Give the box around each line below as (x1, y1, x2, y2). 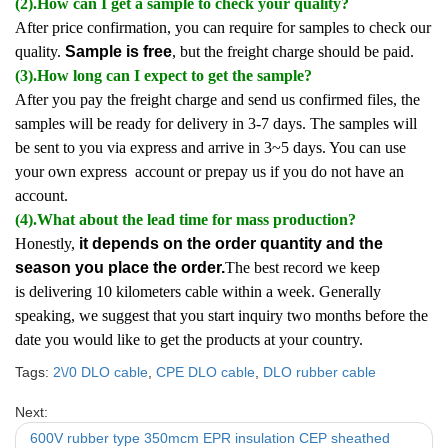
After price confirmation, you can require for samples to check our (15, 19, 431, 36)
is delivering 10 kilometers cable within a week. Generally (15, 283, 381, 300)
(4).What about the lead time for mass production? (15, 211, 356, 228)
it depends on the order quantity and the (79, 235, 383, 252)
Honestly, (15, 235, 79, 252)
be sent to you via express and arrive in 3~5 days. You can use (15, 139, 406, 156)
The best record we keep (225, 259, 380, 276)
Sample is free (65, 43, 172, 60)
